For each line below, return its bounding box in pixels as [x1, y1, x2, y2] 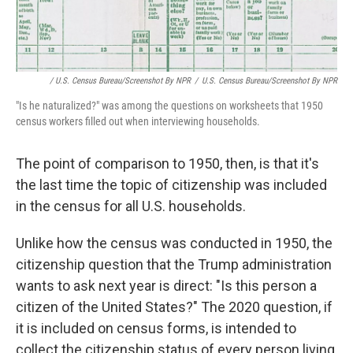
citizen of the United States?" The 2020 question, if [16, 298, 333, 315]
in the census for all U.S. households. [16, 197, 246, 214]
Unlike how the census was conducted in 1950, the [16, 234, 333, 251]
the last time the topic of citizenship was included [16, 176, 327, 193]
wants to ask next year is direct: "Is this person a [16, 277, 317, 294]
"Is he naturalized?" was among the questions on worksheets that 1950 [16, 98, 323, 112]
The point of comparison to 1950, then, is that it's [16, 154, 319, 172]
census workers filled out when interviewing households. [16, 114, 260, 128]
